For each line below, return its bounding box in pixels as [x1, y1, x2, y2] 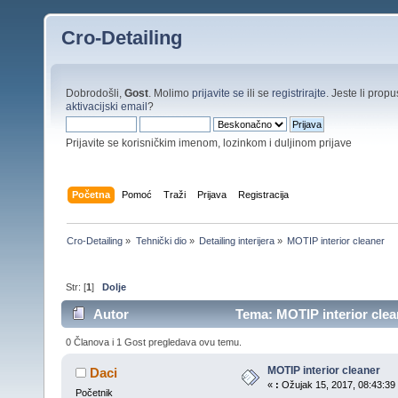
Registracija [238, 188, 290, 200]
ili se [244, 87, 272, 99]
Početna [72, 188, 111, 200]
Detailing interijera [198, 235, 275, 246]
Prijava [197, 188, 227, 200]
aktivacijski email [66, 100, 147, 112]
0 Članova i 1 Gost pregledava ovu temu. [66, 336, 243, 347]
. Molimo [148, 87, 192, 99]
